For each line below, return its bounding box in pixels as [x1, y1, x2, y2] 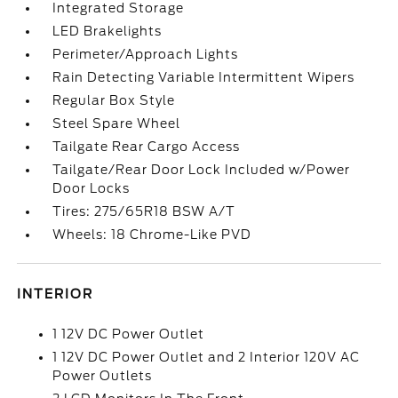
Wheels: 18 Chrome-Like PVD [52, 227, 252, 242]
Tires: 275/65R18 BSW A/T [52, 204, 236, 219]
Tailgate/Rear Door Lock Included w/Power [52, 163, 351, 177]
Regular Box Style [52, 93, 176, 107]
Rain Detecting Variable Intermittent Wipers [52, 70, 355, 84]
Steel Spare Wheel [52, 116, 181, 131]
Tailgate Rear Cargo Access [52, 139, 241, 154]
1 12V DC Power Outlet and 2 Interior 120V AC [52, 350, 361, 364]
